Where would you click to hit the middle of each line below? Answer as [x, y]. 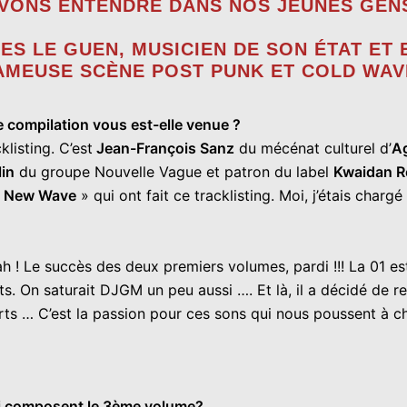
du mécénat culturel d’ [313, 148]
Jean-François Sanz [164, 148]
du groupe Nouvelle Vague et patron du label [174, 172]
